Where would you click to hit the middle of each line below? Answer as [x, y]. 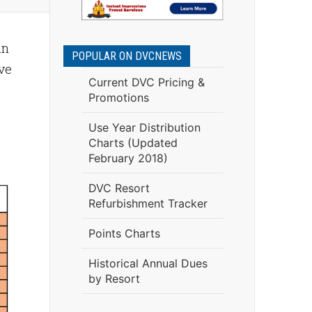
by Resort [114, 279]
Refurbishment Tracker [148, 203]
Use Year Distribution [144, 127]
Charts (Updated [133, 143]
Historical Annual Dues [148, 263]
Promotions [118, 97]
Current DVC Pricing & [146, 82]
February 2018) [128, 158]
